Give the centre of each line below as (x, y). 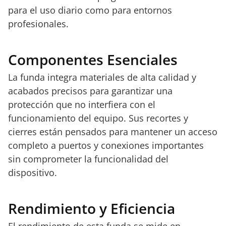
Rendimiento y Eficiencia (92, 208)
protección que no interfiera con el (82, 104)
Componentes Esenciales (93, 60)
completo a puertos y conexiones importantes (106, 145)
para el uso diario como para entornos (90, 10)
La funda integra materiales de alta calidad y (102, 77)
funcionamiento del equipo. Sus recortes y (98, 118)
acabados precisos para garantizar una (90, 91)
